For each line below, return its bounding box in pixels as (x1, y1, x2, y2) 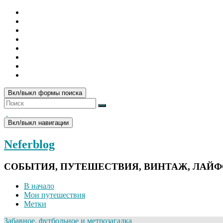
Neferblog (4, 137, 55, 151)
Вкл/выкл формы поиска (8, 89, 82, 97)
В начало (24, 181, 54, 190)
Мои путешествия (24, 190, 85, 199)
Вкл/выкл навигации (8, 119, 69, 126)
